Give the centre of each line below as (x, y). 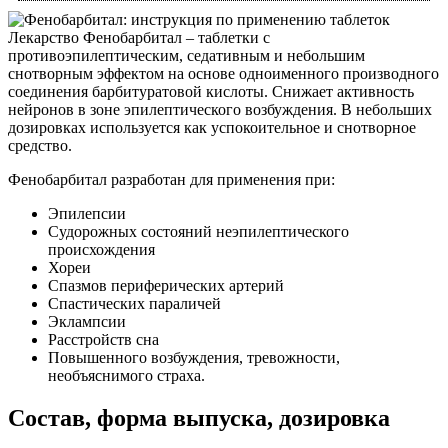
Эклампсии (87, 321)
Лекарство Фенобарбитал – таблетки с (139, 37)
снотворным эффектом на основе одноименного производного (223, 73)
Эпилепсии (87, 213)
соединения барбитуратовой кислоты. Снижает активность (211, 91)
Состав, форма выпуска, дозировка (199, 417)
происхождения (101, 249)
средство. (40, 145)
